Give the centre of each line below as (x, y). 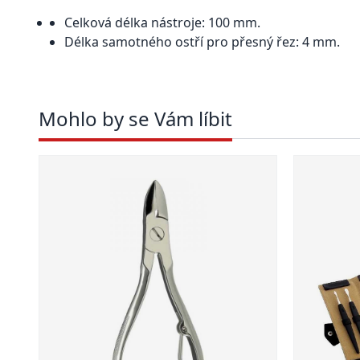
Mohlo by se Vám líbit (135, 119)
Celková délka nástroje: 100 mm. (162, 22)
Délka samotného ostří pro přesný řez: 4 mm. (202, 42)
